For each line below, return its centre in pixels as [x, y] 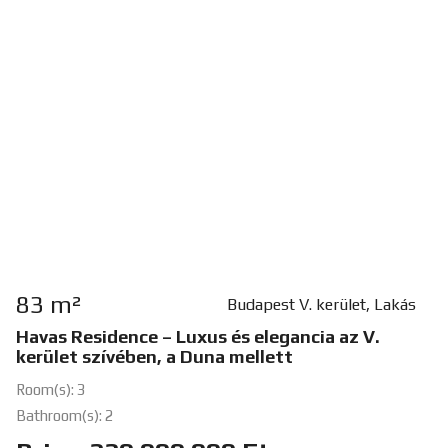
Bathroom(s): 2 [64, 416]
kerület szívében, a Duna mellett [154, 357]
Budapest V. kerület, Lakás [321, 305]
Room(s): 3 [50, 390]
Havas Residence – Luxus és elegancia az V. [197, 337]
